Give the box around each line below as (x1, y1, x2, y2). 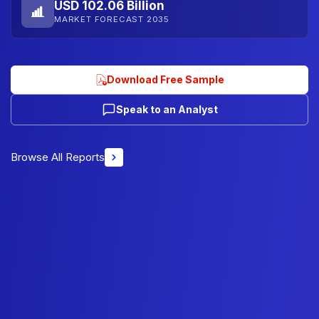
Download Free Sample (106, 73, 224, 85)
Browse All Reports (11, 150, 105, 164)
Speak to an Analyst (115, 103, 218, 115)
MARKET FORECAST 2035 (54, 14, 169, 24)
